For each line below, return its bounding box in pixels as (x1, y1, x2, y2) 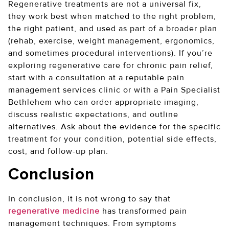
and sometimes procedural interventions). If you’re (8, 48, 213, 59)
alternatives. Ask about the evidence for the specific (8, 122, 221, 132)
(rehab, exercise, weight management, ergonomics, (8, 36, 215, 47)
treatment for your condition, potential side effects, (8, 134, 217, 145)
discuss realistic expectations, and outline (8, 109, 178, 120)
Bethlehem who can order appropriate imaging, (8, 97, 199, 108)
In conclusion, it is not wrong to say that (8, 193, 171, 204)
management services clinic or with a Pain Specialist (8, 85, 220, 96)
